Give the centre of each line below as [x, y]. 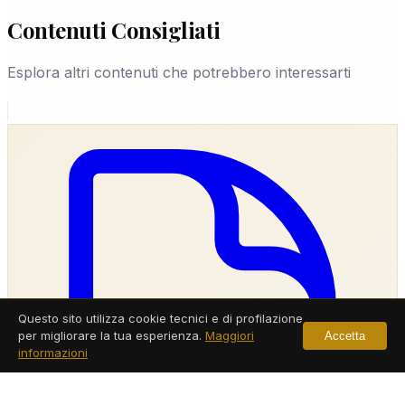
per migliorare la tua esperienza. [112, 335]
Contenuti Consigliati [114, 30]
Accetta [345, 336]
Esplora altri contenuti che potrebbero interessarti [179, 73]
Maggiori [230, 335]
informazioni [53, 353]
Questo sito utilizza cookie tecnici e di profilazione [160, 318]
